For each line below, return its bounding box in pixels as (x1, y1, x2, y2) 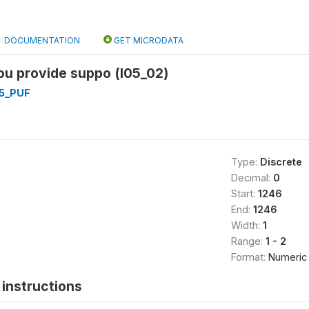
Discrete (259, 156, 302, 168)
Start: (230, 188, 258, 199)
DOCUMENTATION (4, 35, 80, 46)
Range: (230, 235, 266, 247)
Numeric (268, 251, 307, 263)
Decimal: (230, 172, 273, 183)
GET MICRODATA (112, 35, 183, 46)
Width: (230, 219, 263, 231)
